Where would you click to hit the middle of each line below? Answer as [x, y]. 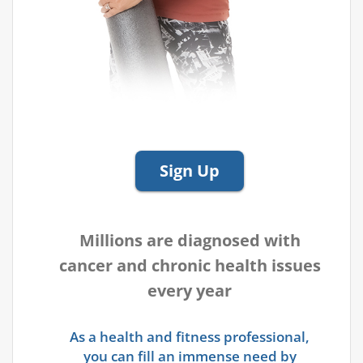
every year [190, 291]
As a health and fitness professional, [190, 337]
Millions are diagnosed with [190, 241]
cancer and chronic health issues [190, 266]
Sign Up [190, 171]
